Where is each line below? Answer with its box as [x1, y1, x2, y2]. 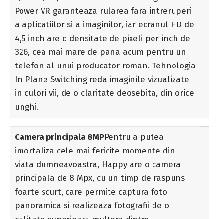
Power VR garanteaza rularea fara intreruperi [14, 5, 192, 16]
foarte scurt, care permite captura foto [14, 186, 167, 197]
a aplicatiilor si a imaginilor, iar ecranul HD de [14, 19, 194, 30]
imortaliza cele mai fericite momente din [14, 145, 175, 156]
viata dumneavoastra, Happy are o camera [14, 159, 181, 170]
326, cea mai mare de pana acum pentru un [14, 46, 186, 57]
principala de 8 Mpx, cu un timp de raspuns [14, 173, 185, 183]
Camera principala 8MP [14, 131, 104, 142]
